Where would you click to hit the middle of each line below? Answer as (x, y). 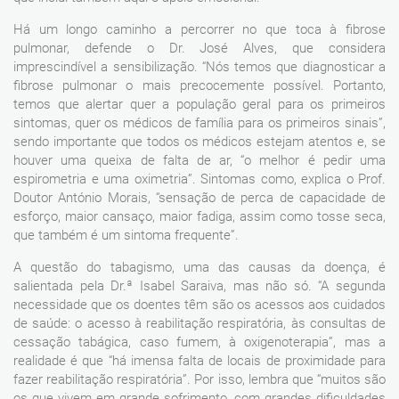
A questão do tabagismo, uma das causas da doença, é (199, 267)
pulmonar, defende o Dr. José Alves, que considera (199, 49)
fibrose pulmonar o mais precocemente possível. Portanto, (199, 86)
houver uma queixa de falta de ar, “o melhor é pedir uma (199, 161)
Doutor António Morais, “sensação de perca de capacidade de (199, 198)
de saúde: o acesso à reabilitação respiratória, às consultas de (199, 323)
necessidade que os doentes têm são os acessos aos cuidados (199, 304)
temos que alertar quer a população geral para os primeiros (199, 105)
